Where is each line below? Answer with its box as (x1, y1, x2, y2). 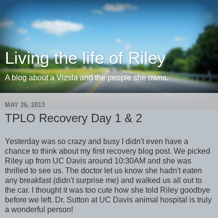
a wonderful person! (5, 205, 73, 214)
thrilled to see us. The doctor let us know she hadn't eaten (5, 166, 202, 175)
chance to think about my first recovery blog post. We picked (5, 146, 210, 155)
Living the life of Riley (5, 49, 166, 67)
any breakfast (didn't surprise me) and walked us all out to (5, 176, 202, 184)
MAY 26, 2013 (5, 101, 45, 109)
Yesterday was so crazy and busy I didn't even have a (5, 137, 188, 145)
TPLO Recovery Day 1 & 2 (5, 111, 142, 125)
